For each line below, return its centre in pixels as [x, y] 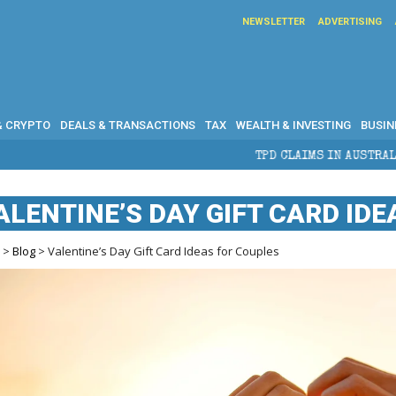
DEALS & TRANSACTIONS [128, 125]
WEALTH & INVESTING [293, 125]
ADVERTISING [350, 22]
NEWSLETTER [274, 22]
